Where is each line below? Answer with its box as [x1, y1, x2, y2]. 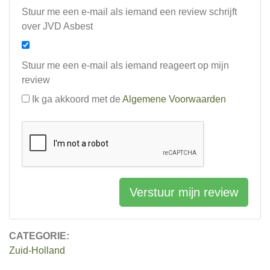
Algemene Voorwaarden [122, 94, 226, 105]
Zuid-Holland [9, 245, 65, 256]
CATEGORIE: [9, 231, 69, 242]
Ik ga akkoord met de [32, 94, 122, 105]
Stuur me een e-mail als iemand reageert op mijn [22, 60, 229, 71]
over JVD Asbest [22, 21, 93, 32]
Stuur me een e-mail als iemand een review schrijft [22, 7, 237, 17]
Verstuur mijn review [130, 186, 238, 199]
